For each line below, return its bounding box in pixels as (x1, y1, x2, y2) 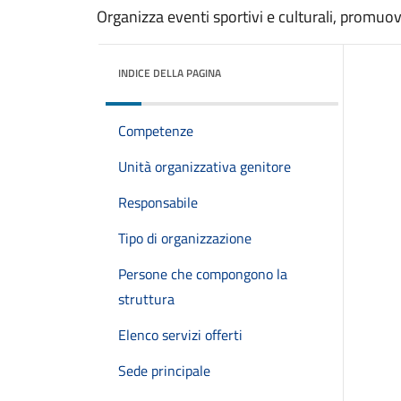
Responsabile (118, 192, 198, 213)
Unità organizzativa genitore (118, 156, 291, 177)
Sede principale (118, 360, 210, 381)
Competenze (118, 120, 193, 141)
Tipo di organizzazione (118, 227, 252, 249)
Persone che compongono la (118, 263, 287, 285)
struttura (118, 288, 175, 310)
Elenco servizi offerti (118, 324, 243, 346)
